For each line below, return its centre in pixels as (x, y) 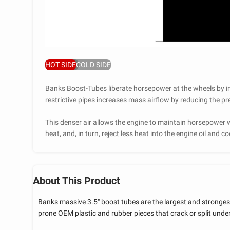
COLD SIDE (93, 64)
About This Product (76, 180)
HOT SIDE (61, 64)
